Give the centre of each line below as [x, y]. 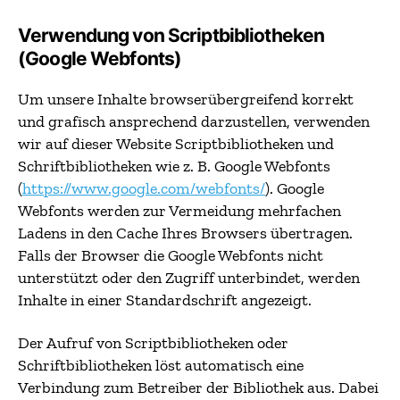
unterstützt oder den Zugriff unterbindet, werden [189, 278]
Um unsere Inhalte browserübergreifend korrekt [186, 99]
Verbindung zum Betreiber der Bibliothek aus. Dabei [198, 387]
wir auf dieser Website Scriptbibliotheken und [176, 144]
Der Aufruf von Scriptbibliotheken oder [153, 342]
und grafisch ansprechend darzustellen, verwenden [194, 121]
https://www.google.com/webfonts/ [144, 188]
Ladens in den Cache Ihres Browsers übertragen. [185, 233]
